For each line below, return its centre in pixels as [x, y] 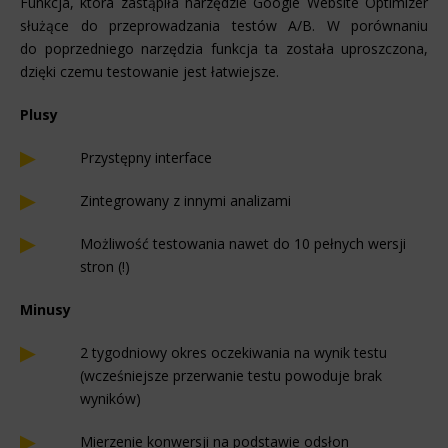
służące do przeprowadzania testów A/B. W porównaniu [224, 26]
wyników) [110, 399]
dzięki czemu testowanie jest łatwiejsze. [149, 72]
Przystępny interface [146, 158]
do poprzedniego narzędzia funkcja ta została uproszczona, [224, 49]
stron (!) [105, 267]
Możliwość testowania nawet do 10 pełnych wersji [243, 244]
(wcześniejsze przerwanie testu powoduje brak [231, 376]
